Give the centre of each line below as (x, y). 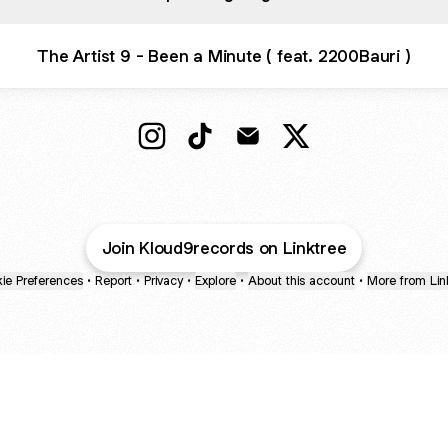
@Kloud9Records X (368, 159)
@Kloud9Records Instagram (256, 159)
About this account (301, 280)
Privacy (163, 280)
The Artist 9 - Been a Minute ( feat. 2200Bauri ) (224, 55)
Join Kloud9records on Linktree (224, 248)
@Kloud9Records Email (335, 159)
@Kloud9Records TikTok (292, 159)
